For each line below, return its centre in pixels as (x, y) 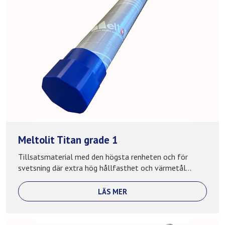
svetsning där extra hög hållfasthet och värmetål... (105, 168)
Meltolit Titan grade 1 (68, 140)
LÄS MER (113, 191)
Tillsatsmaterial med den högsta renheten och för (103, 157)
